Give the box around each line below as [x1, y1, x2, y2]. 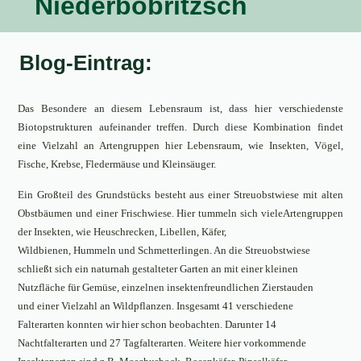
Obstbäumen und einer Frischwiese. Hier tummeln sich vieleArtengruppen [18, 207, 343, 219]
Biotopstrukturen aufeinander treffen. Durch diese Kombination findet [18, 121, 343, 133]
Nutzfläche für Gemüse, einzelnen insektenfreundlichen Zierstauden [18, 281, 314, 293]
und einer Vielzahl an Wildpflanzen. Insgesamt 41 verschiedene [18, 300, 294, 312]
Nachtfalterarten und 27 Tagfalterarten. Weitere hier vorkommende [18, 337, 307, 349]
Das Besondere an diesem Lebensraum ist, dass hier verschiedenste [18, 102, 343, 114]
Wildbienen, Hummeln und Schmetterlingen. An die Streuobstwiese [18, 244, 311, 256]
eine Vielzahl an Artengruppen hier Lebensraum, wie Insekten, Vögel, [18, 139, 343, 151]
